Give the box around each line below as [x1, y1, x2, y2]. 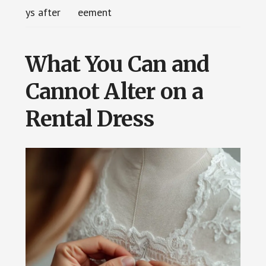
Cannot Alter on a [25, 78, 203, 105]
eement [77, 5, 112, 19]
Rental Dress [25, 105, 154, 132]
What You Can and [25, 50, 210, 78]
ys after [25, 5, 61, 19]
